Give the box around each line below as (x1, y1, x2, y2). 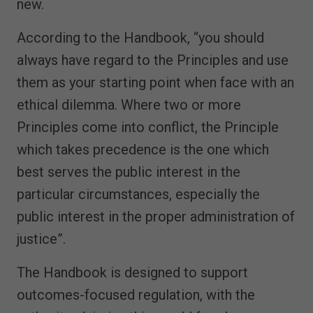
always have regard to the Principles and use (17, 51, 289, 68)
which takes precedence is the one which (17, 140, 269, 158)
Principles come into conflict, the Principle (17, 118, 279, 136)
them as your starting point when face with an (17, 73, 294, 91)
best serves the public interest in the (17, 163, 240, 180)
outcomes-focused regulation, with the (17, 286, 255, 303)
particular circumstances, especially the (17, 185, 260, 203)
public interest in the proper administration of (17, 208, 295, 225)
